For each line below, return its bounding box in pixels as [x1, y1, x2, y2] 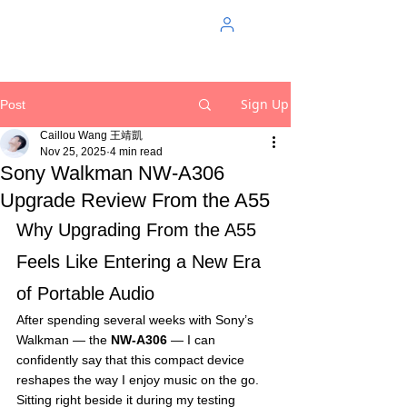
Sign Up [241, 95, 289, 113]
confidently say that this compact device [16, 352, 248, 367]
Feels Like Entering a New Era [16, 252, 266, 272]
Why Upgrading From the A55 [16, 220, 262, 240]
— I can [167, 333, 219, 347]
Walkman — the [16, 333, 111, 347]
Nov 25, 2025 [40, 145, 106, 158]
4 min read [110, 145, 163, 158]
